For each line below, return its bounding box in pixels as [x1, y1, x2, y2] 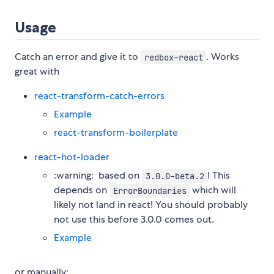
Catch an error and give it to [15, 50, 141, 64]
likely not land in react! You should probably [54, 198, 248, 212]
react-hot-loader [34, 150, 109, 164]
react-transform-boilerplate [54, 126, 178, 139]
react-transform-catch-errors [34, 89, 165, 103]
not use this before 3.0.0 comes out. [54, 213, 214, 226]
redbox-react [144, 51, 203, 63]
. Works [206, 50, 240, 64]
